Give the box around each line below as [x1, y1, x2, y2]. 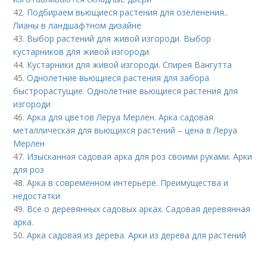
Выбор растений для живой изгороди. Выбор [27, 33, 212, 45]
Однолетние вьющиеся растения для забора [27, 72, 210, 84]
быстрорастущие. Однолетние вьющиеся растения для [13, 85, 238, 97]
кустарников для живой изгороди [13, 46, 150, 58]
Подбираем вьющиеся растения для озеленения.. [27, 7, 228, 18]
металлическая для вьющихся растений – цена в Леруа [13, 125, 238, 136]
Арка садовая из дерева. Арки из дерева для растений [27, 229, 247, 241]
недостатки [13, 190, 61, 202]
